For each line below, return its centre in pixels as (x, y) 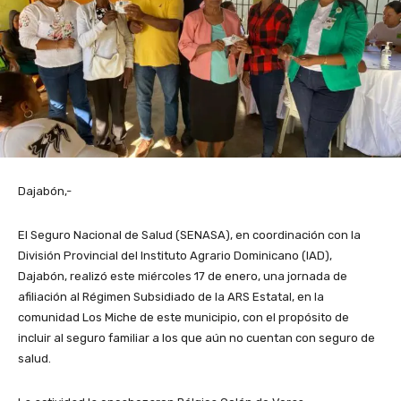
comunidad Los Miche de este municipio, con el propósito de (183, 318)
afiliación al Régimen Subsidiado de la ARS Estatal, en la (171, 297)
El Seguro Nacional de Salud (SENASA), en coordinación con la (189, 235)
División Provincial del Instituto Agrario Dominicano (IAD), (175, 256)
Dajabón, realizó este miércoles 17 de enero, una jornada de (183, 277)
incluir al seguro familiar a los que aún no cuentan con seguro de (196, 338)
